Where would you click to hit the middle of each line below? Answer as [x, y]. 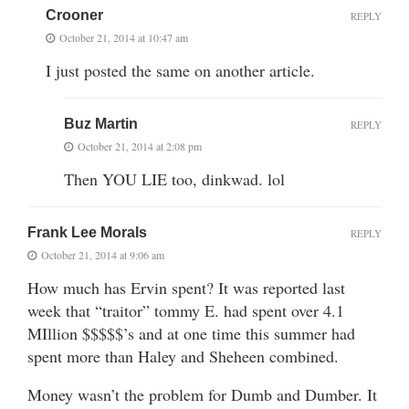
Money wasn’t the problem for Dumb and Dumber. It [202, 394]
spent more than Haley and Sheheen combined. [183, 356]
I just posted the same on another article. [180, 70]
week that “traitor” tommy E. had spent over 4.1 [186, 310]
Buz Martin [101, 123]
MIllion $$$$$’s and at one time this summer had [191, 333]
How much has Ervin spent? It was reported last [186, 287]
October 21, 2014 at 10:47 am [124, 37]
